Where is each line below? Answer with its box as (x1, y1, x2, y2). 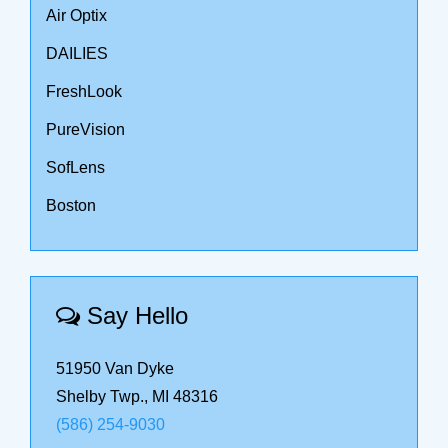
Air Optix (46, 7, 107, 24)
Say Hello (80, 302, 188, 329)
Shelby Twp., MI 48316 (56, 388, 218, 405)
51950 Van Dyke (56, 360, 174, 377)
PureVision (46, 121, 125, 138)
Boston (46, 197, 96, 214)
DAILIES (46, 45, 108, 62)
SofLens (46, 159, 105, 176)
